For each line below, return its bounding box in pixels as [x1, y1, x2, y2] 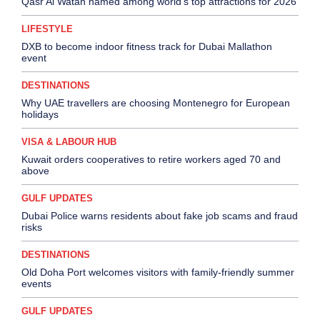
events [21, 278, 51, 290]
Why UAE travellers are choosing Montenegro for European [21, 97, 290, 109]
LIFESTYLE [21, 24, 73, 35]
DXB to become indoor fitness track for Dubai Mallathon [21, 41, 272, 53]
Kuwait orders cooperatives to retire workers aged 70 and [21, 154, 281, 166]
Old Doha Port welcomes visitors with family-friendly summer [21, 266, 294, 279]
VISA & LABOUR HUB [21, 136, 116, 148]
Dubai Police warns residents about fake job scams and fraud [21, 210, 298, 222]
